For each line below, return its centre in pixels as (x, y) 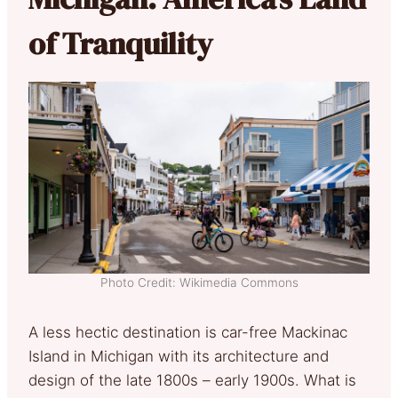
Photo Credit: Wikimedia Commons (199, 282)
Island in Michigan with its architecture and (179, 356)
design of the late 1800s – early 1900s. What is (192, 380)
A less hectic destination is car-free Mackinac (188, 332)
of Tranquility (120, 43)
